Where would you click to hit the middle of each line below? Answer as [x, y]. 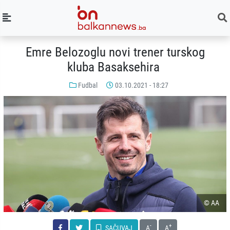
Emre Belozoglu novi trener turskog [115, 52]
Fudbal [88, 85]
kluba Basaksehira [115, 67]
